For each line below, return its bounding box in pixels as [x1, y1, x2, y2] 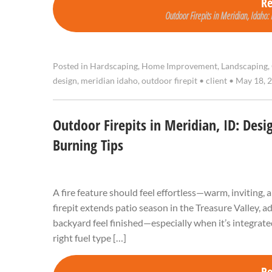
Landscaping [221, 61, 268, 72]
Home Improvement [141, 61, 217, 72]
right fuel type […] [53, 232, 126, 244]
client [204, 76, 229, 86]
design [53, 76, 77, 86]
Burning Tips [53, 135, 123, 155]
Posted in [53, 61, 90, 72]
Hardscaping [90, 61, 138, 72]
